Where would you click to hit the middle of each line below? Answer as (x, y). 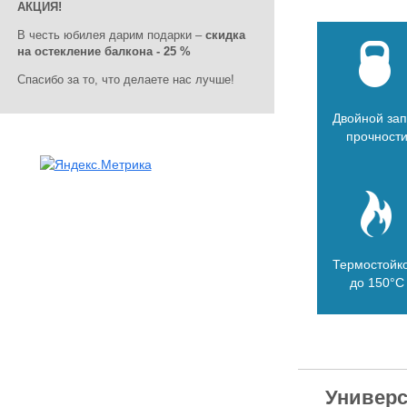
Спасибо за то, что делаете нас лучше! (126, 79)
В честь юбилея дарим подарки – (111, 35)
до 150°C (377, 282)
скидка (225, 35)
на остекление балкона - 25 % (104, 51)
